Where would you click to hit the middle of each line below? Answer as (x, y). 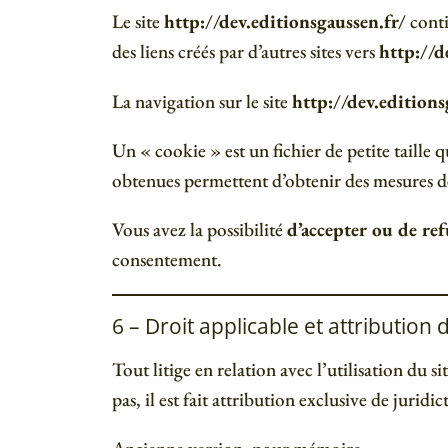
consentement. (167, 259)
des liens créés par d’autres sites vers (245, 52)
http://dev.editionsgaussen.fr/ (285, 22)
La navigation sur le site (202, 101)
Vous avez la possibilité (199, 229)
